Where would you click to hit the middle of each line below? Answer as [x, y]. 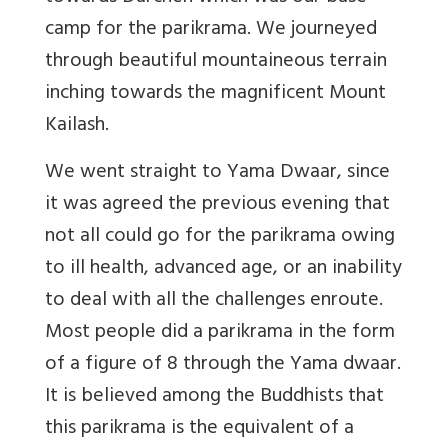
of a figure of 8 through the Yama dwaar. [223, 366]
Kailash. [77, 127]
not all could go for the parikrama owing [220, 238]
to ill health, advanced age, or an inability [223, 270]
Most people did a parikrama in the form [220, 334]
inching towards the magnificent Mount [215, 95]
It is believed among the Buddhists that [214, 398]
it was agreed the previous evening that [217, 206]
